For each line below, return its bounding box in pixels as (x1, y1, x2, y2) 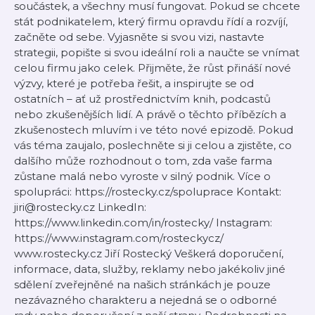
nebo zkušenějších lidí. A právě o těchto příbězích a (14, 108, 286, 121)
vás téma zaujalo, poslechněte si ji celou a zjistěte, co (14, 139, 292, 152)
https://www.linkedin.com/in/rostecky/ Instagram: (14, 216, 272, 229)
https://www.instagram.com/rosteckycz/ (14, 231, 224, 245)
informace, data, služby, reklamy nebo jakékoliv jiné (14, 262, 285, 276)
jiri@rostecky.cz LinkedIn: (14, 200, 146, 214)
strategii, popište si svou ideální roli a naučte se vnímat (14, 46, 300, 59)
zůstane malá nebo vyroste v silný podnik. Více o (14, 169, 271, 183)
